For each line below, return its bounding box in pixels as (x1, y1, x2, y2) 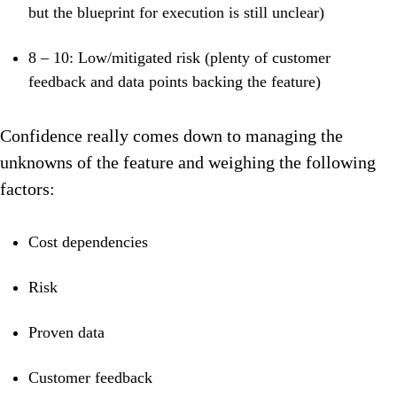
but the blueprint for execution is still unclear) (28, 4, 324, 22)
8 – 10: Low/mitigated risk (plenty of (28, 49, 272, 67)
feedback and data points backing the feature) (28, 73, 325, 91)
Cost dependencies (28, 233, 148, 252)
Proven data (28, 323, 105, 342)
